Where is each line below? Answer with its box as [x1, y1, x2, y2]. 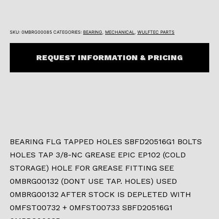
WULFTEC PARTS [137, 29, 175, 35]
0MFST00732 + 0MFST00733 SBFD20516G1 [10, 202, 173, 212]
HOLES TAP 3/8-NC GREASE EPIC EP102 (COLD [10, 150, 186, 159]
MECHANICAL [105, 29, 134, 35]
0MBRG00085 [22, 29, 52, 35]
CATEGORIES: [53, 29, 83, 35]
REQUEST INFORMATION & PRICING [36, 52, 183, 62]
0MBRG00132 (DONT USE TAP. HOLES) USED [10, 176, 177, 186]
